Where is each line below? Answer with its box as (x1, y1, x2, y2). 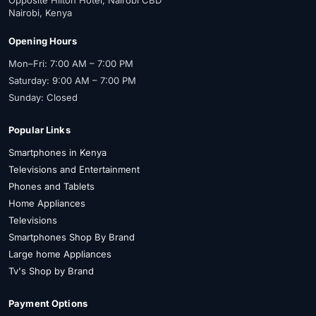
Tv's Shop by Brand (8, 265, 94, 276)
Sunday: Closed (8, 91, 78, 103)
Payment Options (8, 297, 87, 309)
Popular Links (8, 123, 71, 135)
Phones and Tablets (8, 180, 95, 192)
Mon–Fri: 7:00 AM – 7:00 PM (8, 57, 133, 69)
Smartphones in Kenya (8, 146, 107, 158)
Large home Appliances (8, 248, 111, 260)
